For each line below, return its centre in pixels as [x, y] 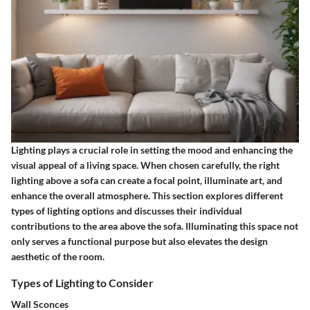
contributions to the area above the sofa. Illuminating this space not [155, 226]
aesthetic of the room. [58, 256]
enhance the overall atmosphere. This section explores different [147, 195]
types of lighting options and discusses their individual [127, 210]
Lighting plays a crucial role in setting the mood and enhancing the [152, 149]
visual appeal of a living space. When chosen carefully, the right [145, 165]
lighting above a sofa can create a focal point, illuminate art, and [147, 180]
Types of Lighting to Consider [82, 282]
